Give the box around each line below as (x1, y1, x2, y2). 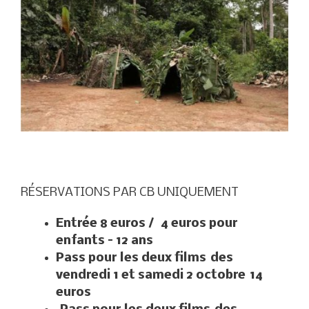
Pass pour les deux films (56, 251, 210, 265)
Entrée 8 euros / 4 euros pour (56, 217, 238, 230)
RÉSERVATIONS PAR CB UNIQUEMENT (21, 186, 239, 199)
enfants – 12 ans (56, 234, 153, 248)
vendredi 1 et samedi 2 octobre (56, 268, 250, 282)
